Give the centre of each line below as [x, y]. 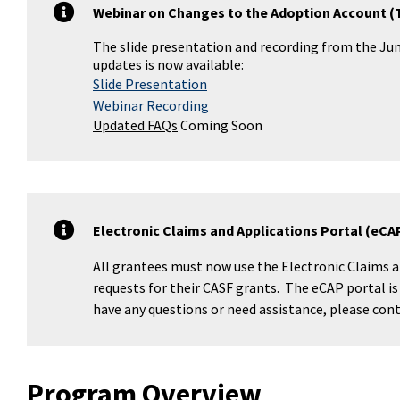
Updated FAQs [135, 125]
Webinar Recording [151, 105]
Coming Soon [220, 125]
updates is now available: [168, 64]
